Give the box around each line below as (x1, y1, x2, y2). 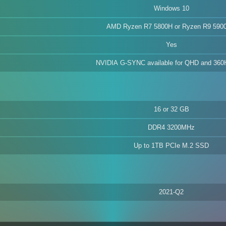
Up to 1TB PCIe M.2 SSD (134, 142, 209, 149)
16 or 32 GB (153, 105, 189, 113)
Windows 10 (153, 5, 189, 12)
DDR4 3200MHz (148, 124, 195, 131)
